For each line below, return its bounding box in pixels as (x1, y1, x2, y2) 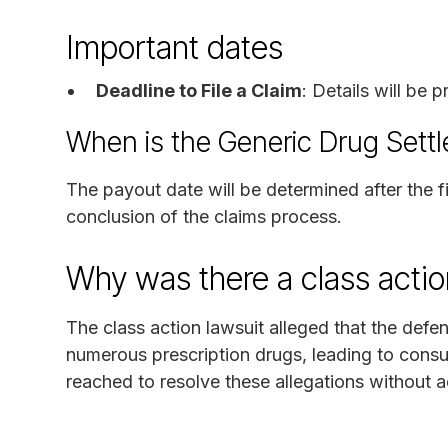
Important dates (66, 27, 283, 67)
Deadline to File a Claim (96, 79, 302, 101)
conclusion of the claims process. (66, 205, 342, 227)
